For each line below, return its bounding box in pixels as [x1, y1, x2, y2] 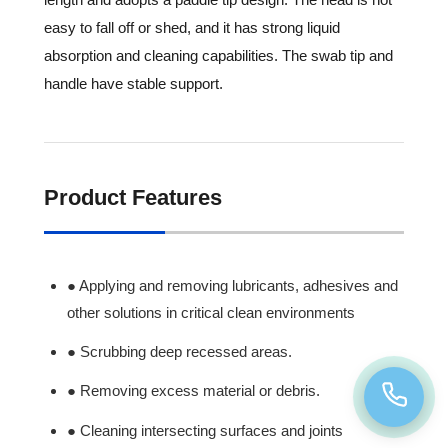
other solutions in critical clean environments [67, 303, 356, 321]
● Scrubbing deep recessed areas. [67, 343, 293, 361]
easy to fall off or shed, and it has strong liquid [44, 19, 340, 36]
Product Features [44, 185, 222, 211]
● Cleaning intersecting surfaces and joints [67, 421, 344, 439]
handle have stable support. [44, 75, 223, 92]
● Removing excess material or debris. [67, 382, 321, 400]
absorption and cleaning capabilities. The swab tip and [44, 47, 393, 64]
